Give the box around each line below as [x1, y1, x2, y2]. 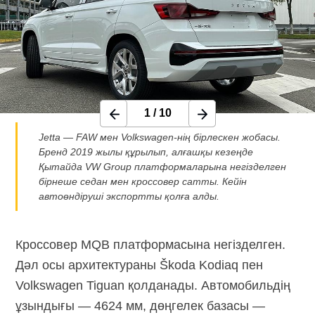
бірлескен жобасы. [191, 131, 281, 143]
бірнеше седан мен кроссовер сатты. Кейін [39, 175, 247, 187]
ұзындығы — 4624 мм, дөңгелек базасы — [15, 298, 266, 313]
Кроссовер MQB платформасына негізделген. [15, 237, 286, 252]
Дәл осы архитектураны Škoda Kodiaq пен [15, 257, 264, 272]
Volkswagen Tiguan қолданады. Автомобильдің [15, 278, 291, 292]
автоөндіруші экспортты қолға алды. [39, 190, 220, 202]
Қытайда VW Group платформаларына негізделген [39, 160, 287, 172]
